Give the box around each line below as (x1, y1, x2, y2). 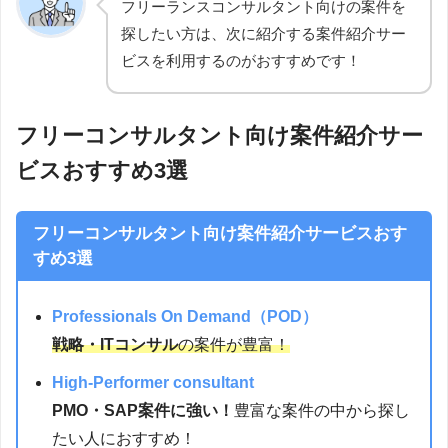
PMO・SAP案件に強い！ (52, 401, 235, 419)
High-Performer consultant (52, 373, 255, 391)
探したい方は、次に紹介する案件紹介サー (121, 25, 406, 43)
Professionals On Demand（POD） (52, 307, 319, 325)
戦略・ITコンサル (52, 335, 179, 353)
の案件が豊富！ (178, 335, 291, 353)
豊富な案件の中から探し (234, 401, 411, 419)
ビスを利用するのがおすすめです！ (121, 52, 361, 70)
